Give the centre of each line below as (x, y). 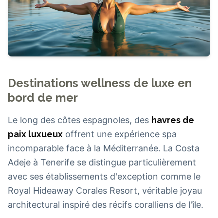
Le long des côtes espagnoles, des (80, 120)
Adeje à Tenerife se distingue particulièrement (102, 163)
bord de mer (43, 98)
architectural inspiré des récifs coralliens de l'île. (106, 205)
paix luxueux (35, 134)
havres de (173, 120)
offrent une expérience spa (120, 134)
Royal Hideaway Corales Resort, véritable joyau (105, 191)
